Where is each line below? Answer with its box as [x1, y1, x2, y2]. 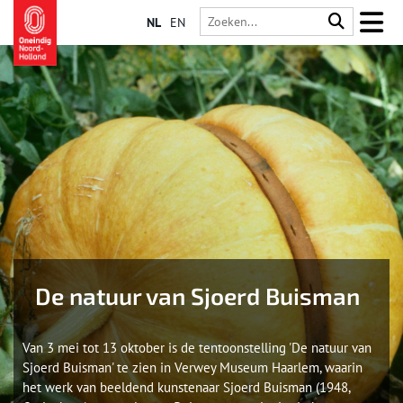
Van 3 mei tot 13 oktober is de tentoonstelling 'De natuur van [22, 339, 372, 356]
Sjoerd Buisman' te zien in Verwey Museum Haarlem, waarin [22, 359, 363, 376]
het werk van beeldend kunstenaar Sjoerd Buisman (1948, [22, 379, 350, 396]
